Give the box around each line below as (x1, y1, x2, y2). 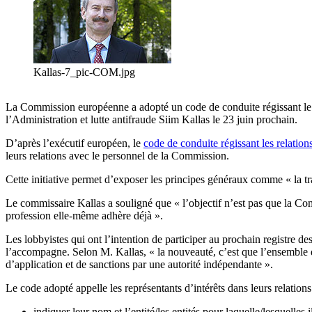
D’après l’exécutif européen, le (6, 137, 143, 150)
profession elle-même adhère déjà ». (6, 210, 163, 222)
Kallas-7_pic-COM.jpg (33, 66, 135, 79)
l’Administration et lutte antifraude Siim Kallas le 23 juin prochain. (6, 114, 297, 126)
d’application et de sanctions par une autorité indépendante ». (6, 258, 273, 271)
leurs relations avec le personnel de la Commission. (6, 150, 229, 162)
